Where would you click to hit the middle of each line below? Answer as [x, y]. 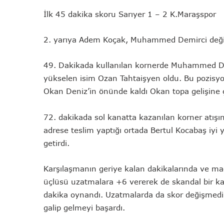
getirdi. [56, 143]
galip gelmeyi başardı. [84, 208]
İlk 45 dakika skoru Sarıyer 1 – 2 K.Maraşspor [130, 14]
